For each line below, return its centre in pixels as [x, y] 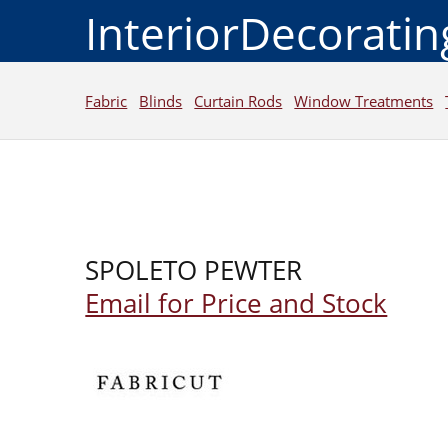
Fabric [106, 100]
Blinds [161, 100]
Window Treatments [364, 100]
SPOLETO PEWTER [194, 270]
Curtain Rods [238, 100]
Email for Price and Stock [236, 303]
